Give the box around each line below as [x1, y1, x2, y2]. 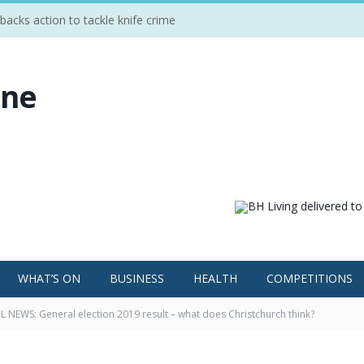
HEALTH [193, 270, 237, 286]
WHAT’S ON [18, 270, 80, 286]
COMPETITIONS [266, 270, 353, 286]
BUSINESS [110, 270, 164, 286]
